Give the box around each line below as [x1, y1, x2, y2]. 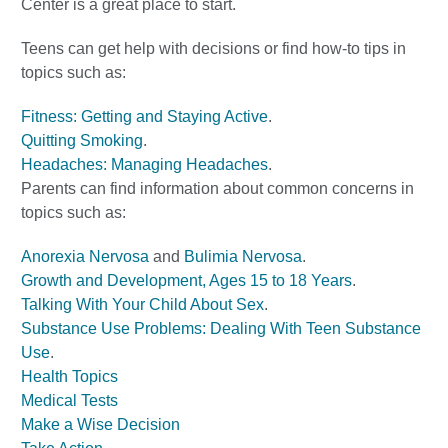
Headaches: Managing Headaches [21, 156, 268, 173]
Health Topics [21, 368, 118, 385]
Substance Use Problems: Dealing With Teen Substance [21, 320, 421, 337]
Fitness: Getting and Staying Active [21, 108, 268, 125]
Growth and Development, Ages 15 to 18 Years [21, 272, 352, 289]
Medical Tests [21, 392, 118, 409]
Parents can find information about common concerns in [21, 180, 414, 197]
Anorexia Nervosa [21, 248, 149, 265]
